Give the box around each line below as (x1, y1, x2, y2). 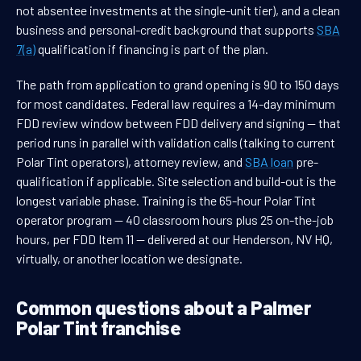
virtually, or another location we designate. (16, 251, 243, 267)
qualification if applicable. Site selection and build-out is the (16, 173, 336, 189)
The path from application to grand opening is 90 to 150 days (16, 77, 339, 93)
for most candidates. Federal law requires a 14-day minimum (16, 96, 335, 112)
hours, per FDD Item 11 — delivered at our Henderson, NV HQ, (16, 231, 333, 247)
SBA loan (245, 154, 293, 170)
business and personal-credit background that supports (16, 22, 317, 38)
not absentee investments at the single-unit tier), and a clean (16, 2, 340, 19)
